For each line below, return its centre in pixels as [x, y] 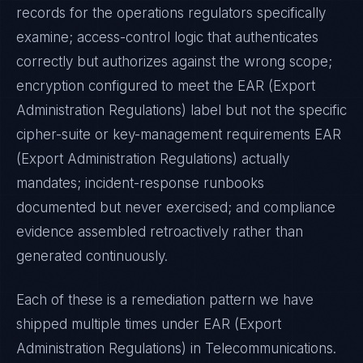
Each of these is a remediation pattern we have [165, 300]
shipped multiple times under [110, 324]
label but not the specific [267, 110]
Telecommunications [269, 348]
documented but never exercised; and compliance [176, 207]
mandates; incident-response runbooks [140, 183]
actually [263, 159]
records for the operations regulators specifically [171, 13]
